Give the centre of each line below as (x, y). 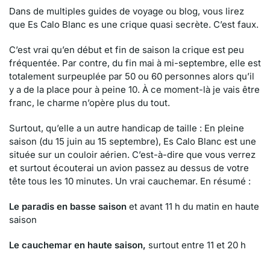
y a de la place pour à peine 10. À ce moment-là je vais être (134, 89)
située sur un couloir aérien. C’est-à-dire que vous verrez (132, 155)
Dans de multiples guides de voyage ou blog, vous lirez (127, 11)
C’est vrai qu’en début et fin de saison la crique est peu (127, 50)
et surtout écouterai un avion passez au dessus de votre (129, 168)
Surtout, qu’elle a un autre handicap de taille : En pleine (127, 128)
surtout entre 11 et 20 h (196, 245)
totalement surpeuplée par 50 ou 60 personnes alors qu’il (132, 76)
